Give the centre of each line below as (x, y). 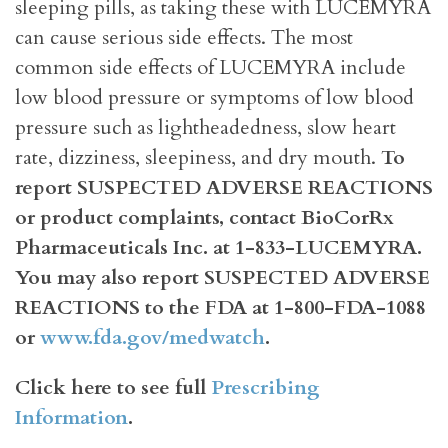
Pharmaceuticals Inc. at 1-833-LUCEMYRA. (218, 248)
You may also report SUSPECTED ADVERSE (222, 278)
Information (71, 418)
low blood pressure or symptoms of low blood (214, 98)
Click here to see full (113, 388)
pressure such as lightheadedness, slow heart (205, 128)
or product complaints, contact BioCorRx (204, 218)
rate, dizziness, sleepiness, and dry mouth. (198, 158)
